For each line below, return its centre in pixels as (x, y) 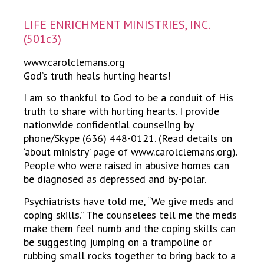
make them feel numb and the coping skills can (130, 228)
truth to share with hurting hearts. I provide (121, 111)
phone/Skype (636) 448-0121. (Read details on (128, 138)
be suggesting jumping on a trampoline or (118, 242)
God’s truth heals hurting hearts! (97, 76)
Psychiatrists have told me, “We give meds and (128, 201)
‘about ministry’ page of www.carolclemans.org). (130, 152)
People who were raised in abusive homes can (126, 166)
